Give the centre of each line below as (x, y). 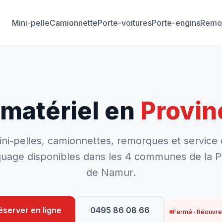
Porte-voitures (125, 23)
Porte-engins (176, 23)
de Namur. (111, 172)
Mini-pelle (31, 23)
